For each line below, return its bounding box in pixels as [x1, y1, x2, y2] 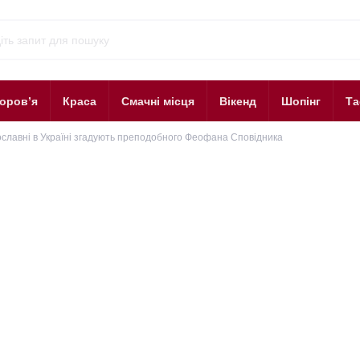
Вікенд [219, 95, 256, 108]
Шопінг [281, 95, 321, 108]
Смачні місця [121, 95, 194, 108]
